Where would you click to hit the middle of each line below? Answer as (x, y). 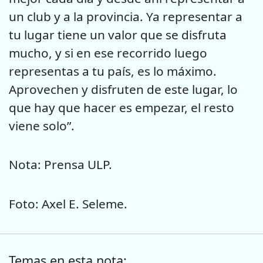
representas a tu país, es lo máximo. (113, 71)
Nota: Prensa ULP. (60, 165)
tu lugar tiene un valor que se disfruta (118, 34)
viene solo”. (42, 125)
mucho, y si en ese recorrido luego (108, 53)
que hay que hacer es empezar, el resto (122, 107)
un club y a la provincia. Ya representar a (126, 16)
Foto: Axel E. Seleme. (68, 203)
